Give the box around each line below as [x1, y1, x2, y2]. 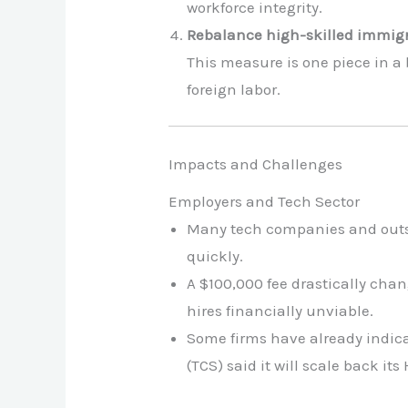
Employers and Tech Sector [168, 192, 361, 211]
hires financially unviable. [187, 301, 374, 321]
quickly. [187, 247, 244, 266]
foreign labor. [187, 79, 281, 98]
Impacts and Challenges [168, 154, 343, 173]
